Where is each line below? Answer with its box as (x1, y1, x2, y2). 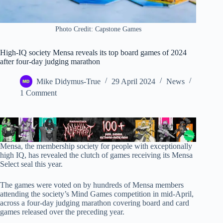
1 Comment (20, 88, 57, 97)
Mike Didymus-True (36, 77, 101, 86)
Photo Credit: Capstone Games (55, 25, 141, 33)
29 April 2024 (111, 77, 155, 86)
